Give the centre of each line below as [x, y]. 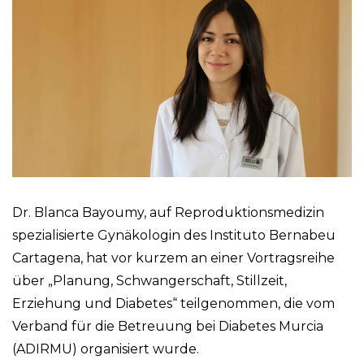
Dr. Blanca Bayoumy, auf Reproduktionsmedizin [168, 213]
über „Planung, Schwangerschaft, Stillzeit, [149, 281]
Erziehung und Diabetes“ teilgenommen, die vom [173, 304]
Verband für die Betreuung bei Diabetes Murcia [168, 327]
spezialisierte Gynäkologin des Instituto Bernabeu [174, 236]
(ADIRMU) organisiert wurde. [106, 349]
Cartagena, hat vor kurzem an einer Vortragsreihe [173, 258]
